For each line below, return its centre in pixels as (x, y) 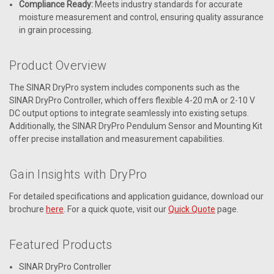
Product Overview (58, 65)
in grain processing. (56, 30)
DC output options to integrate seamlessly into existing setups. (129, 113)
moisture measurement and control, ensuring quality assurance (142, 17)
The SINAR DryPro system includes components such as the (124, 87)
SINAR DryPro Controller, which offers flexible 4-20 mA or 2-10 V (132, 100)
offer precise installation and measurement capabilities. (117, 139)
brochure (28, 209)
